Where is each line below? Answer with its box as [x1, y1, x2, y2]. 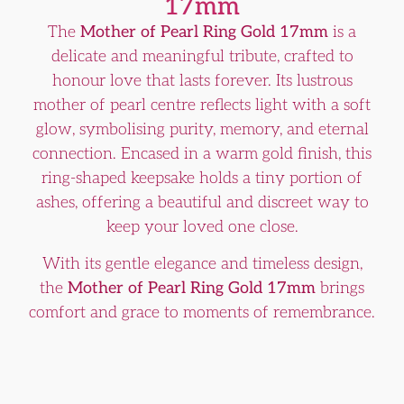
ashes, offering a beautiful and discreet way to [35, 192, 369, 212]
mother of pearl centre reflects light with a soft [33, 95, 371, 115]
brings [316, 279, 364, 298]
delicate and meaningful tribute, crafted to [50, 46, 353, 66]
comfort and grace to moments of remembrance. [29, 303, 375, 323]
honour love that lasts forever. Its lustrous [51, 70, 353, 90]
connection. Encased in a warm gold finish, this [32, 143, 372, 163]
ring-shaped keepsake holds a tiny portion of [41, 168, 363, 188]
